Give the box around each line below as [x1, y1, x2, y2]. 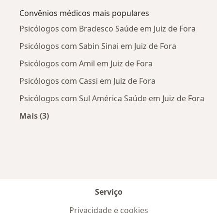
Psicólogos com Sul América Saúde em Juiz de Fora [19, 93, 204, 104]
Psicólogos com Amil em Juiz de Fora [19, 58, 153, 69]
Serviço [94, 186, 123, 197]
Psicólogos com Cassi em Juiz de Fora [19, 75, 155, 86]
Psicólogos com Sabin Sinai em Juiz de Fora [19, 40, 176, 51]
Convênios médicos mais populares [19, 7, 149, 18]
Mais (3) [19, 110, 49, 121]
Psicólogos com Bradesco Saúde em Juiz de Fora [19, 23, 196, 34]
